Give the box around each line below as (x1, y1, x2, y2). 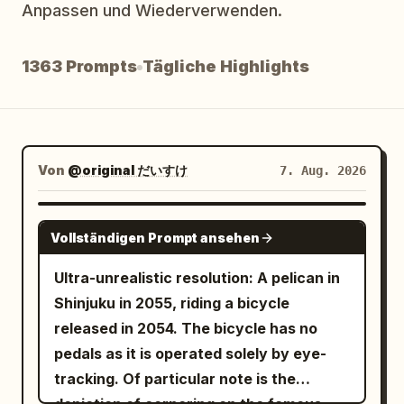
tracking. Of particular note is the (54, 370, 296, 388)
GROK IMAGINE (252, 217, 344, 228)
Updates (22, 76, 78, 95)
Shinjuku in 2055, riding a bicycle (54, 294, 289, 312)
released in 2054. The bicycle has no (54, 319, 317, 337)
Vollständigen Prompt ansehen (50, 230, 260, 245)
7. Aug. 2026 (280, 163, 366, 178)
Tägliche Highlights (142, 57, 309, 76)
